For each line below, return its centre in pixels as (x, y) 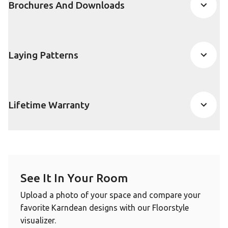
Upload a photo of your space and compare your (110, 195)
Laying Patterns (43, 55)
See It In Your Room (74, 178)
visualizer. (38, 220)
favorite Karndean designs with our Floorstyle (105, 208)
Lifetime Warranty (49, 105)
